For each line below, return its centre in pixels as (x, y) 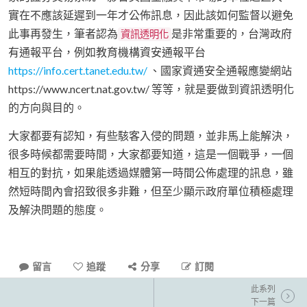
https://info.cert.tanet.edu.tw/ (78, 71)
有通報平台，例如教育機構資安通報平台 (107, 52)
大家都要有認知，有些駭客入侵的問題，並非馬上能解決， (151, 136)
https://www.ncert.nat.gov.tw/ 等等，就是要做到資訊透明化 (151, 89)
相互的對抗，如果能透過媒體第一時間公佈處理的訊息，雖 (151, 173)
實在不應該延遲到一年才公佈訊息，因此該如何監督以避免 (151, 15)
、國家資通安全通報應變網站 (220, 71)
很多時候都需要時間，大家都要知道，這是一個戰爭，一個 (151, 154)
